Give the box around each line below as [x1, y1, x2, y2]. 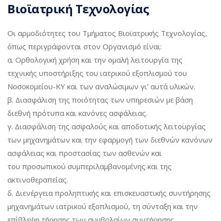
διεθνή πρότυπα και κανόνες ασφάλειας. [7, 108, 147, 118]
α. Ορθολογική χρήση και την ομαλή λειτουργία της [7, 55, 183, 65]
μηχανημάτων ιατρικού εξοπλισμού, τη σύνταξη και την [7, 201, 198, 211]
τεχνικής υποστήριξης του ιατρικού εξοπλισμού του [7, 68, 187, 78]
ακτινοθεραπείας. [7, 175, 68, 184]
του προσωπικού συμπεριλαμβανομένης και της [7, 161, 172, 171]
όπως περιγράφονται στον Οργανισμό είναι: [7, 41, 162, 51]
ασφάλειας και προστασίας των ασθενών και [7, 148, 162, 158]
